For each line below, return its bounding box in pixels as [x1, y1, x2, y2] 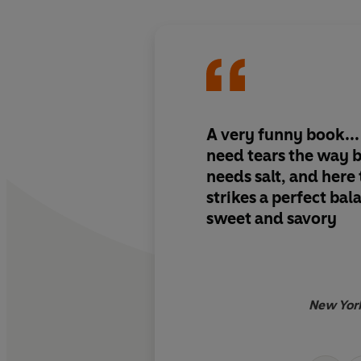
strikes [206, 187, 256, 207]
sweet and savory [206, 208, 337, 228]
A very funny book [206, 124, 345, 144]
